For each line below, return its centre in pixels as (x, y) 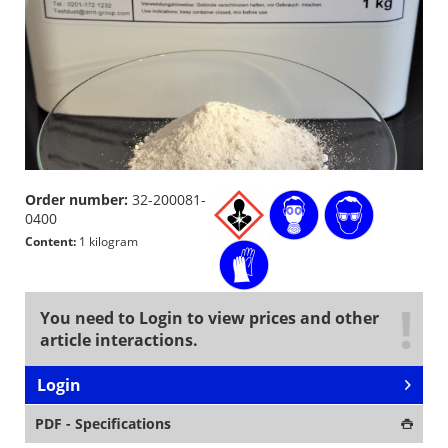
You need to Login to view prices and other (209, 318)
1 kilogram (108, 242)
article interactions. (119, 340)
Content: (52, 242)
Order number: (78, 200)
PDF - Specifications (103, 424)
